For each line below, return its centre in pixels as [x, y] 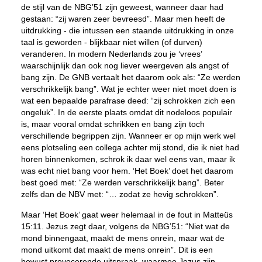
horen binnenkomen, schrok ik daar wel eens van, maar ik [128, 159]
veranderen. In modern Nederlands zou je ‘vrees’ [111, 54]
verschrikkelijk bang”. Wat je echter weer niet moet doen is [128, 89]
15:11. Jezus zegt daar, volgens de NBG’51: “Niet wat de [125, 226]
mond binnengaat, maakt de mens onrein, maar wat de [123, 238]
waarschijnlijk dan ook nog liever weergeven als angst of [125, 65]
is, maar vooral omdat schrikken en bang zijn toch [113, 124]
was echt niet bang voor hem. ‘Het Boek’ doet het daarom [127, 171]
